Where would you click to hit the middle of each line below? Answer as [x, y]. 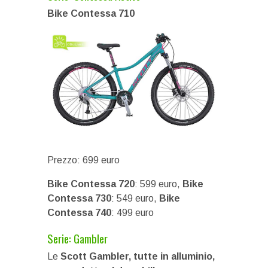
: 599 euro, [159, 184]
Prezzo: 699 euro [83, 160]
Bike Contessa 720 [91, 184]
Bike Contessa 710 [91, 13]
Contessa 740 [79, 213]
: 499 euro [133, 213]
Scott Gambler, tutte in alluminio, [138, 256]
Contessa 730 [79, 198]
